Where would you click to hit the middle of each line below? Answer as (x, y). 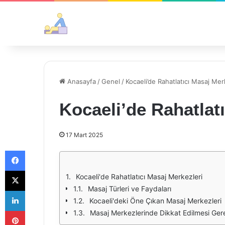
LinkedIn (38, 190)
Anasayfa (81, 81)
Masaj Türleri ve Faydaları (130, 189)
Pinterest (39, 210)
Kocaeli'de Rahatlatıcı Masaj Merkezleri (139, 177)
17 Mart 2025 (84, 135)
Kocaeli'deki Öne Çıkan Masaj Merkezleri (155, 201)
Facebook (40, 150)
